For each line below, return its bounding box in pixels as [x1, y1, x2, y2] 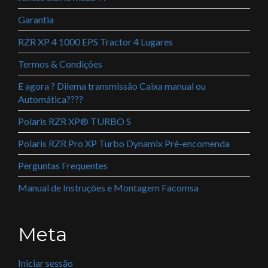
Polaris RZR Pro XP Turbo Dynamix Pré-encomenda [18, 138, 230, 149]
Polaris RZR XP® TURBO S [18, 115, 131, 127]
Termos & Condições [18, 58, 102, 69]
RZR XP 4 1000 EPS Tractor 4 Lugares [18, 36, 173, 47]
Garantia [18, 14, 54, 25]
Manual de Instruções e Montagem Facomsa [18, 182, 199, 193]
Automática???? [18, 93, 83, 105]
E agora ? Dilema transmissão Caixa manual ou [18, 80, 206, 92]
